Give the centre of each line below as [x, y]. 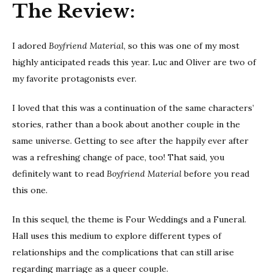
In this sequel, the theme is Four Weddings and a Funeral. [129, 220]
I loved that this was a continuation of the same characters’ [133, 108]
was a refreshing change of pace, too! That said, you [118, 158]
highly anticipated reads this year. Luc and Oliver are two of [134, 62]
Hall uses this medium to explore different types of [117, 236]
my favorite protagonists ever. [74, 79]
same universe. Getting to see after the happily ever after [130, 141]
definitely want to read [59, 174]
